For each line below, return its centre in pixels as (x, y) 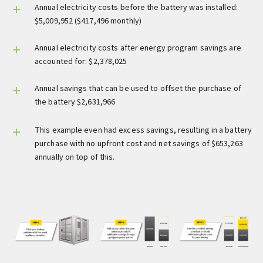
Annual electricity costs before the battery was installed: (136, 7)
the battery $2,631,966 (75, 102)
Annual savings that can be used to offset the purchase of (138, 88)
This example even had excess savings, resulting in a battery (144, 130)
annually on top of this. (76, 157)
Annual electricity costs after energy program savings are (138, 48)
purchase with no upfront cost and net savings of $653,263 (139, 144)
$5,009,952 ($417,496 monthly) (88, 21)
